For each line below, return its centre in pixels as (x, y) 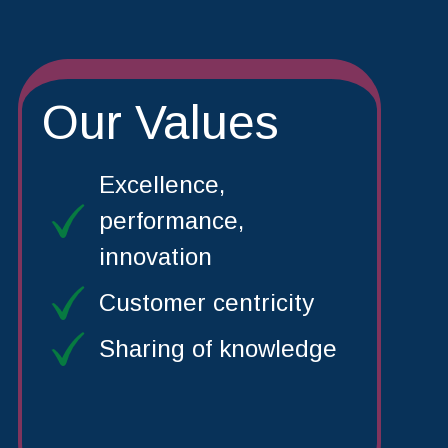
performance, (171, 220)
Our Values (160, 122)
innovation (155, 256)
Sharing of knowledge (217, 348)
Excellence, (161, 184)
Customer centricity (206, 302)
